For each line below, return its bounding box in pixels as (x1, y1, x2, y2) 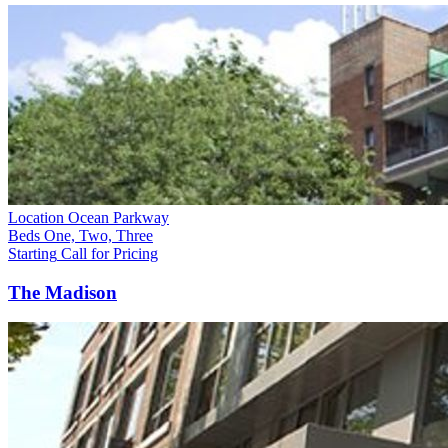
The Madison (8, 281, 117, 303)
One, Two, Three (44, 226, 153, 244)
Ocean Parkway (68, 208, 169, 226)
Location (8, 208, 64, 226)
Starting (8, 244, 57, 262)
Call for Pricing (61, 244, 158, 262)
